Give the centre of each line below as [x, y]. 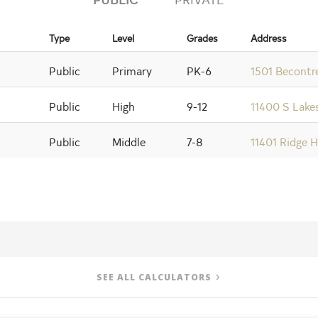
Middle [129, 141]
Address [269, 38]
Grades [203, 38]
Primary [132, 70]
